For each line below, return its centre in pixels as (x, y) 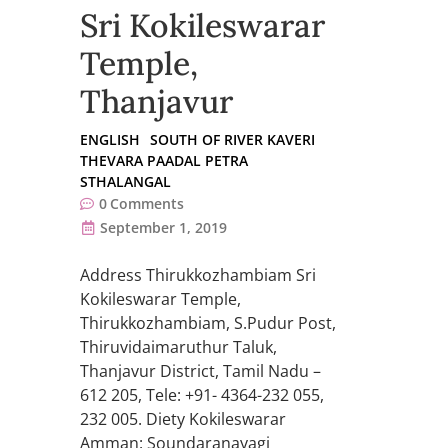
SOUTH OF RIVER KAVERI (232, 140)
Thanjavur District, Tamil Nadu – (200, 371)
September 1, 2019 (163, 228)
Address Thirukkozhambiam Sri (198, 275)
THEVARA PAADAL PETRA (164, 161)
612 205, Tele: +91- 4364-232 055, (202, 395)
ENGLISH (110, 140)
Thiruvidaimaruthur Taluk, (178, 347)
